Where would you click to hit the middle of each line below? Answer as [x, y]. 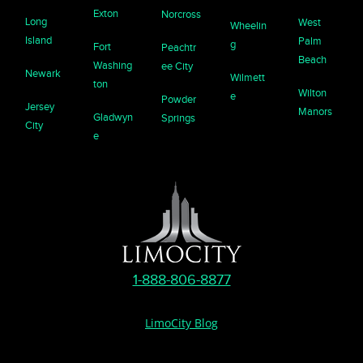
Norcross [181, 15]
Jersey [40, 107]
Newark [43, 74]
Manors [315, 112]
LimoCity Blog [181, 323]
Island [39, 41]
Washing [113, 66]
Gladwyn [113, 117]
